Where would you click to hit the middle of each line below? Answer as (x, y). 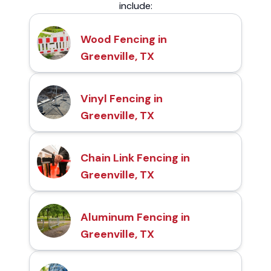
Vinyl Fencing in (122, 98)
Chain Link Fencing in (135, 158)
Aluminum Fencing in (135, 217)
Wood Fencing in (124, 39)
